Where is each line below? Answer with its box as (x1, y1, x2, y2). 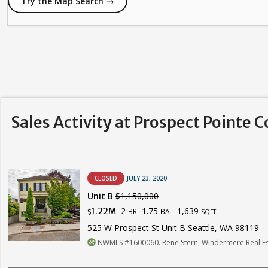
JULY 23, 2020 (127, 174, 167, 182)
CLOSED (95, 174, 117, 182)
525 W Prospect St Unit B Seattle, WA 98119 (87, 222, 259, 233)
